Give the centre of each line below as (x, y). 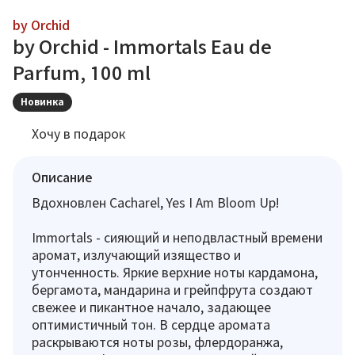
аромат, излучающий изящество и (136, 255)
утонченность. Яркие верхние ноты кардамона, (175, 272)
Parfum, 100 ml (82, 73)
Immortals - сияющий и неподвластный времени (177, 237)
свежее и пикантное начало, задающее (151, 307)
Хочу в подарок (78, 134)
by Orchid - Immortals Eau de (142, 47)
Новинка (42, 102)
